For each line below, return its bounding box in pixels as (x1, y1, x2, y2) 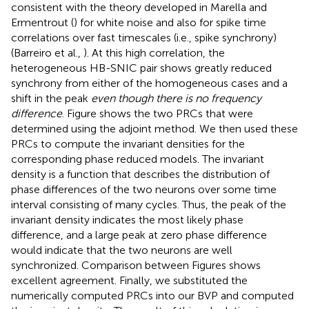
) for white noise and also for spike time (74, 16, 266, 30)
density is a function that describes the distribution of (11, 168, 270, 181)
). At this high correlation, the (83, 46, 225, 60)
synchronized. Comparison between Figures (11, 259, 229, 272)
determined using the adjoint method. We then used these (11, 122, 298, 136)
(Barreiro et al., (11, 46, 83, 60)
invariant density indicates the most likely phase (11, 213, 243, 227)
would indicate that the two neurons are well (11, 243, 232, 257)
